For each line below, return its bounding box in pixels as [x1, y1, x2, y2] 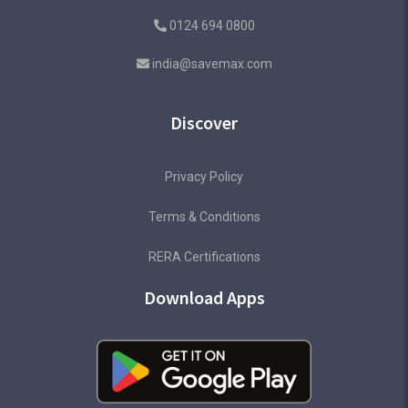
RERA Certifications [148, 250, 260, 265]
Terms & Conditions [148, 209, 260, 225]
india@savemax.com [151, 56, 272, 72]
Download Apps [143, 286, 265, 310]
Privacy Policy [165, 169, 243, 185]
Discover [170, 111, 238, 135]
